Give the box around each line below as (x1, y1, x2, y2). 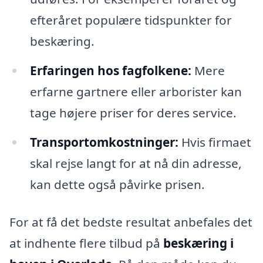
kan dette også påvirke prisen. (29, 176, 205, 193)
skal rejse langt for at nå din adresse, (29, 155, 242, 172)
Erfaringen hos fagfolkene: (29, 62, 191, 79)
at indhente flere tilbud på (9, 234, 163, 251)
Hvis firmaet (178, 134, 251, 151)
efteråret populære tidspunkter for (29, 12, 232, 29)
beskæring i (163, 234, 234, 251)
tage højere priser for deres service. (29, 104, 237, 122)
